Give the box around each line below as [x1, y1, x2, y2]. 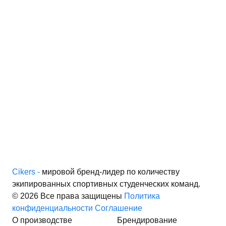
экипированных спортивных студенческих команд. [12, 180, 200, 189]
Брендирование [117, 216, 177, 225]
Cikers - [12, 167, 40, 177]
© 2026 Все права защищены [12, 192, 122, 201]
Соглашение [95, 204, 142, 213]
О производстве [12, 216, 72, 225]
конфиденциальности [12, 204, 93, 213]
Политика [124, 192, 160, 201]
